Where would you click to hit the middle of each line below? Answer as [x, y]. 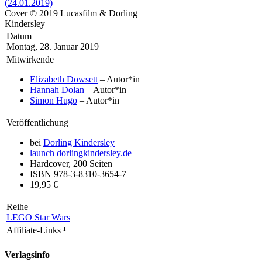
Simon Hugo [54, 100]
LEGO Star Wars [38, 217]
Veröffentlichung [37, 122]
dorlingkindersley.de [93, 153]
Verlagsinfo [27, 254]
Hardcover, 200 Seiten [71, 163]
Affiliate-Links [35, 230]
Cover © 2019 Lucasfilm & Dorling [71, 13]
